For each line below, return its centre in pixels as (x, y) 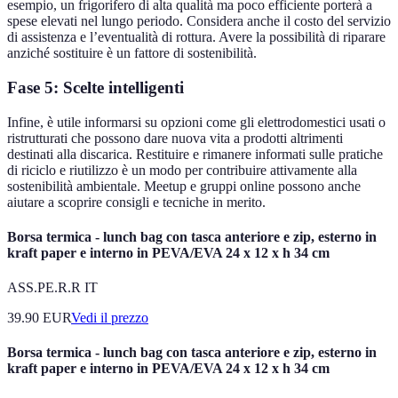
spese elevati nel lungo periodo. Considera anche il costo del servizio (199, 21)
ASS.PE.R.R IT (52, 288)
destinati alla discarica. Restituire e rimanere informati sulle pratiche (195, 154)
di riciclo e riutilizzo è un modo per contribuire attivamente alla (182, 170)
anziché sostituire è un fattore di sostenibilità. (132, 53)
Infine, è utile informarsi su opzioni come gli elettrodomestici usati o (196, 122)
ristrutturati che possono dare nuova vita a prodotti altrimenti (175, 138)
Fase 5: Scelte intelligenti (96, 87)
